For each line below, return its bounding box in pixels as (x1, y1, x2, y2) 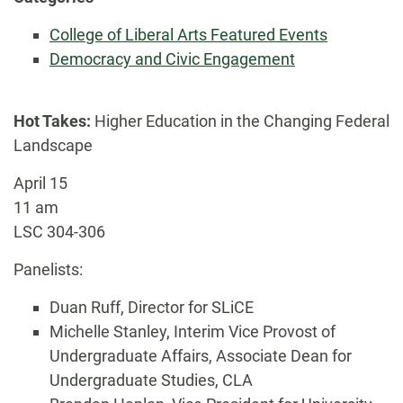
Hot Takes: (13, 112, 94, 130)
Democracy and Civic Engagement (49, 49, 295, 68)
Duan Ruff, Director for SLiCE (49, 298, 254, 317)
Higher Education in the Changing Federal (94, 112, 390, 130)
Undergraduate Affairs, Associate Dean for (49, 346, 352, 365)
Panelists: (13, 260, 83, 279)
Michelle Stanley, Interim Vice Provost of (49, 322, 336, 341)
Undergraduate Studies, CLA (49, 371, 253, 390)
